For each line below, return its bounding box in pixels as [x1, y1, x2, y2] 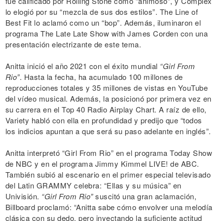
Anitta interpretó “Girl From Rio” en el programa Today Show [5, 147, 212, 158]
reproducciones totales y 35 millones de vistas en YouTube [5, 82, 208, 93]
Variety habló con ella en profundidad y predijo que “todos [5, 115, 202, 125]
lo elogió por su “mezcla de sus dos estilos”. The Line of [5, 6, 198, 17]
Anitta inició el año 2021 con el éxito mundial [5, 61, 160, 71]
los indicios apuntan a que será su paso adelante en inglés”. [5, 126, 211, 136]
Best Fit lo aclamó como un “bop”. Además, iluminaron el [5, 17, 201, 28]
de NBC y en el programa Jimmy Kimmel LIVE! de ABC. [5, 158, 199, 169]
